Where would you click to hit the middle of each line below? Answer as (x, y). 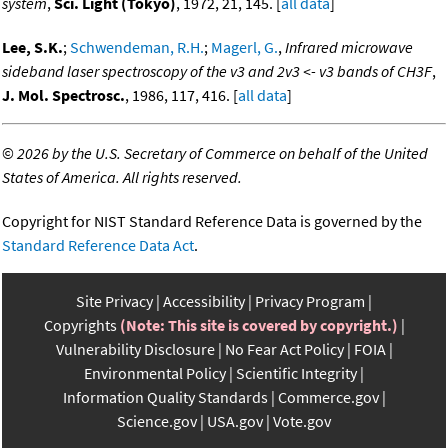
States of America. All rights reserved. (122, 177)
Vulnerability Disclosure (135, 349)
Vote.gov (302, 421)
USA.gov (235, 421)
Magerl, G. (244, 47)
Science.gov (157, 421)
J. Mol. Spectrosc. (63, 95)
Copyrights (80, 325)
